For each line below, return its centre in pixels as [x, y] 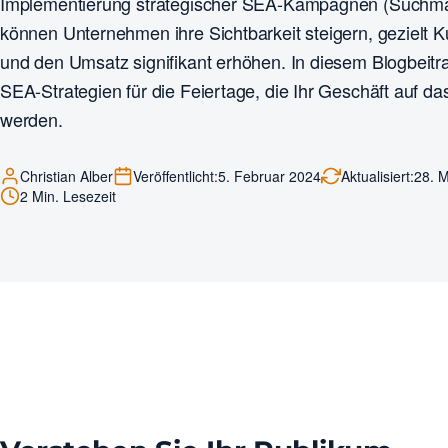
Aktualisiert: [377, 176]
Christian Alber [66, 176]
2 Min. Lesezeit [68, 196]
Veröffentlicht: [175, 176]
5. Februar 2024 [269, 176]
